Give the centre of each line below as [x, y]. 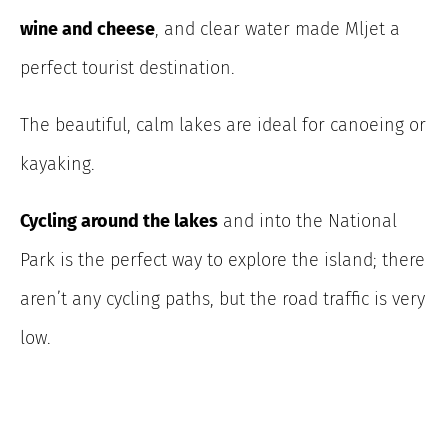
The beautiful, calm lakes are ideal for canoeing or [223, 124]
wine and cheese [87, 28]
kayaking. [57, 163]
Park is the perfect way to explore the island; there [222, 259]
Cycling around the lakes [119, 220]
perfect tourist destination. [127, 67]
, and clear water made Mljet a [277, 28]
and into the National [307, 220]
